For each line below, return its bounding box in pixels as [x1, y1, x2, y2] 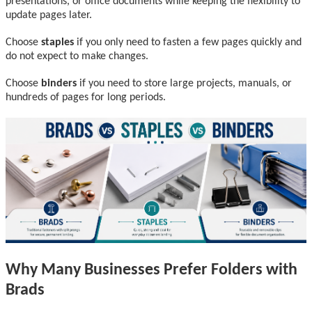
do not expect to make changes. [6, 50, 148, 62]
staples [41, 36, 74, 48]
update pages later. [6, 9, 92, 21]
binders [41, 77, 77, 89]
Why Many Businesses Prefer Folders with [6, 261, 297, 279]
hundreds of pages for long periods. [6, 91, 166, 103]
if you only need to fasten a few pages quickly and [74, 36, 302, 48]
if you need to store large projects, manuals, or [77, 77, 292, 89]
